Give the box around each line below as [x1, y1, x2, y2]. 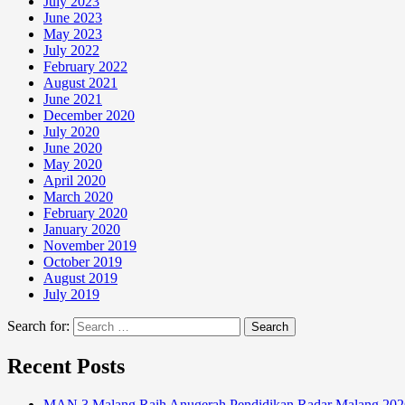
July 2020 [43, 124, 99, 140]
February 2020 [43, 205, 127, 221]
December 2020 [43, 108, 135, 124]
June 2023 [43, 10, 102, 26]
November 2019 [43, 238, 137, 254]
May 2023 [43, 26, 102, 42]
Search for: [7, 318, 70, 334]
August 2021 [43, 75, 118, 91]
